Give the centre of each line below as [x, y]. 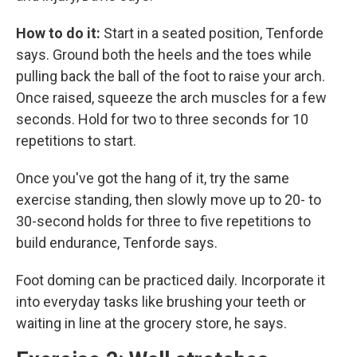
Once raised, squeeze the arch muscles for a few [171, 98]
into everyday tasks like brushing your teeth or [161, 302]
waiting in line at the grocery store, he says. [151, 324]
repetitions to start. [76, 141]
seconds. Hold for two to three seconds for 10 [162, 120]
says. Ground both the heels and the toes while [164, 55]
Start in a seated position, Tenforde [212, 33]
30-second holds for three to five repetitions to [163, 222]
